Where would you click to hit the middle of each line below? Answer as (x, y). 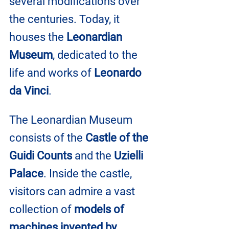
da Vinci (29, 90)
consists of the (47, 138)
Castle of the (118, 138)
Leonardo (119, 73)
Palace (26, 173)
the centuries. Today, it (66, 19)
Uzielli (129, 155)
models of (100, 209)
